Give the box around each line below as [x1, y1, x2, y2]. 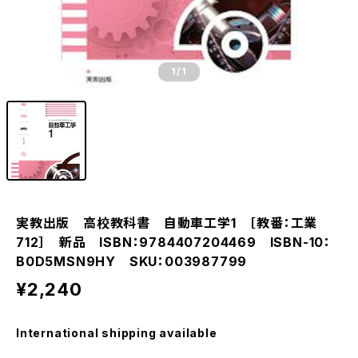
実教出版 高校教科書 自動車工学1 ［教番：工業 [16, 215, 318, 231]
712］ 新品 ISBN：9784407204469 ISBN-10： [16, 234, 331, 250]
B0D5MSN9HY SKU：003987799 [16, 253, 248, 269]
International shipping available [16, 326, 217, 340]
